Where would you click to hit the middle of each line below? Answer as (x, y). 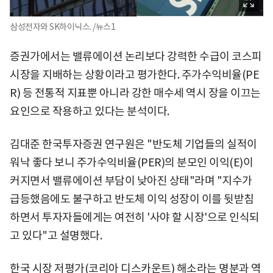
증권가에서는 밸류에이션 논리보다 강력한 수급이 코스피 (136, 56)
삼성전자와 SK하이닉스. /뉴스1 (62, 27)
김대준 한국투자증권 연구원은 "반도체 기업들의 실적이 (133, 144)
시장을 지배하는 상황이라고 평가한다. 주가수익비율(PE (134, 74)
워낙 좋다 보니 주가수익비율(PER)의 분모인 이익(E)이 (131, 162)
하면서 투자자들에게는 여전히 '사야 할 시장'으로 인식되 (135, 217)
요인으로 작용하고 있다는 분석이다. (90, 111)
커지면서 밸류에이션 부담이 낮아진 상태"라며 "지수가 (131, 180)
